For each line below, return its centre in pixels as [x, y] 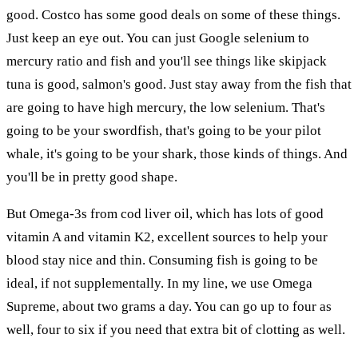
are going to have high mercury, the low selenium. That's [166, 107]
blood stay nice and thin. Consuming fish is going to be [162, 260]
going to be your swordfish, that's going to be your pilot [164, 130]
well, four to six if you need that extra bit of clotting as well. [176, 329]
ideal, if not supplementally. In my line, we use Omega [159, 283]
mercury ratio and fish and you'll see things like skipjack [167, 61]
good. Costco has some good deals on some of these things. [173, 14]
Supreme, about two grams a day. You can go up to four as [169, 306]
